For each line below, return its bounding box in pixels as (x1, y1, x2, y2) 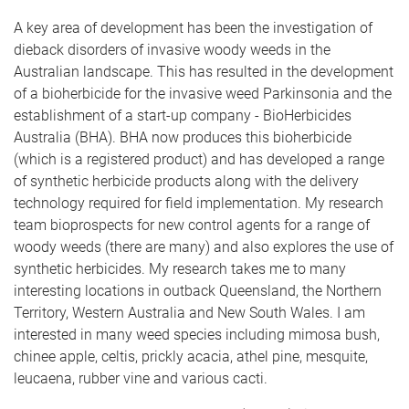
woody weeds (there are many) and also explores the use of (14, 238, 393, 256)
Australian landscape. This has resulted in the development (14, 63, 393, 80)
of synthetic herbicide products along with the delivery (14, 173, 359, 190)
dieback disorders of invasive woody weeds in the (14, 41, 330, 58)
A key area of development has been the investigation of (14, 19, 372, 37)
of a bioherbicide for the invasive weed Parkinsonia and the (14, 85, 392, 102)
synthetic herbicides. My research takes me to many (14, 260, 346, 278)
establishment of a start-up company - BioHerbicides (14, 107, 351, 124)
